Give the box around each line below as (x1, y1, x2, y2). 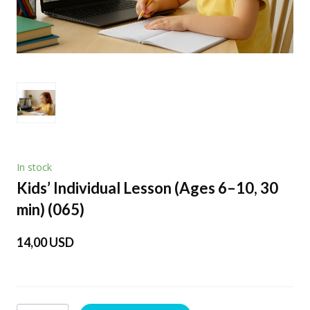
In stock (17, 160, 52, 174)
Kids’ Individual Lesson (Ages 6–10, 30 (17, 178, 278, 197)
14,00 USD (17, 234, 74, 250)
